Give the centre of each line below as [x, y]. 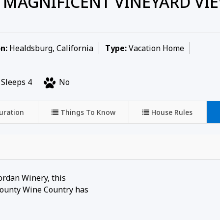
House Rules [172, 112]
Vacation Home [156, 48]
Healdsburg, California [50, 48]
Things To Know [88, 112]
